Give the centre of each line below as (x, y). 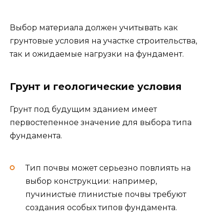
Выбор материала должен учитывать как (94, 28)
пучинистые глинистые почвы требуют (106, 194)
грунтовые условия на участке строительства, (103, 41)
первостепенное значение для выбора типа (101, 123)
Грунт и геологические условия (96, 87)
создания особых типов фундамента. (101, 207)
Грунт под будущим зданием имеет (83, 109)
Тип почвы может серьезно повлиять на (108, 168)
